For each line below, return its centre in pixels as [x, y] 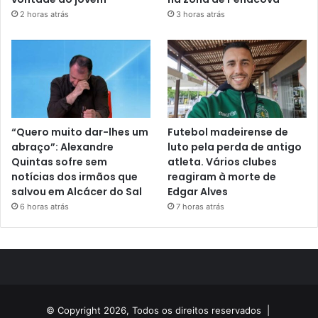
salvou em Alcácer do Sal [77, 192]
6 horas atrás [44, 207]
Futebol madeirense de [228, 132]
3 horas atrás [201, 14]
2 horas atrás [44, 14]
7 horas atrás [201, 207]
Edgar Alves [198, 192]
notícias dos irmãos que [75, 177]
